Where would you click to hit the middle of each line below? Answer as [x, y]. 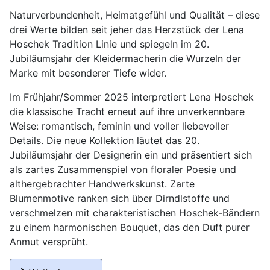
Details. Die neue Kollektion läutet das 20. [105, 141]
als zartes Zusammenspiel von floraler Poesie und [123, 170]
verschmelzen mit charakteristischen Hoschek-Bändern [135, 213]
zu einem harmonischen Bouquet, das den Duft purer [130, 228]
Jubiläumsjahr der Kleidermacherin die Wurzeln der [125, 59]
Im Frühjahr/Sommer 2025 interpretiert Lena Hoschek [132, 97]
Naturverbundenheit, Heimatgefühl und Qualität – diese [135, 15]
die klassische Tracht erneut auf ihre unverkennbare [127, 112]
